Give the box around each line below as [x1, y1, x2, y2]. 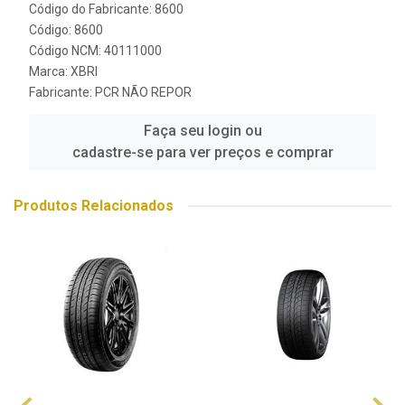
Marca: [29, 64, 71, 79]
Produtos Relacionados [14, 197, 174, 214]
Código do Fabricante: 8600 [29, 2, 184, 16]
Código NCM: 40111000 [29, 43, 162, 58]
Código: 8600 [29, 23, 103, 37]
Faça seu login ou [143, 122, 262, 139]
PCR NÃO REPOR [95, 85, 192, 99]
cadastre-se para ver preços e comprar [71, 144, 334, 161]
